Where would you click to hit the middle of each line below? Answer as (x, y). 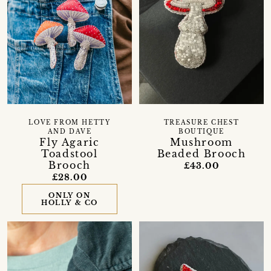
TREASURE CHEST (201, 123)
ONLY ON (70, 196)
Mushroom (201, 142)
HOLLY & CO (69, 203)
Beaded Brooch (201, 154)
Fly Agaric (70, 142)
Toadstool (70, 154)
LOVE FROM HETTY (70, 123)
